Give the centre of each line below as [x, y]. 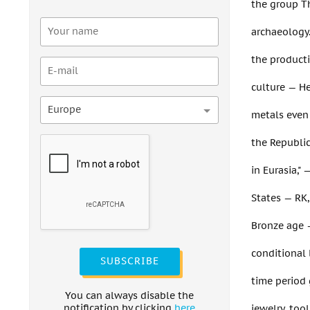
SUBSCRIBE [129, 261]
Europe [64, 110]
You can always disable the [129, 296]
